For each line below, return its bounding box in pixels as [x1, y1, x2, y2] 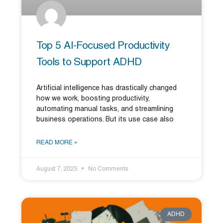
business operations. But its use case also [36, 116, 174, 123]
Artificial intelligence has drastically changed [36, 85, 177, 92]
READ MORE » [36, 140, 78, 146]
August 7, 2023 [36, 166, 79, 172]
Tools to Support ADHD [36, 58, 142, 68]
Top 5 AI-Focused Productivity [36, 41, 170, 51]
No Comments [86, 166, 128, 172]
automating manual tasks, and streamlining [36, 106, 173, 113]
